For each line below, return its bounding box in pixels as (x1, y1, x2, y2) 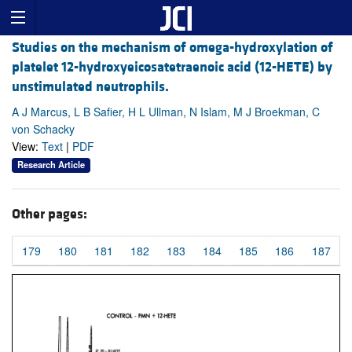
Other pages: (12, 204, 87, 223)
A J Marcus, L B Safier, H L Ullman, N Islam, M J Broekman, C (12, 104, 320, 120)
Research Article (17, 158, 85, 171)
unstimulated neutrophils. (12, 78, 169, 97)
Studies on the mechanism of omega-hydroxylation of (12, 38, 333, 57)
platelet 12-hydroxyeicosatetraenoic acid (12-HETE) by (12, 58, 332, 77)
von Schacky (12, 121, 75, 137)
